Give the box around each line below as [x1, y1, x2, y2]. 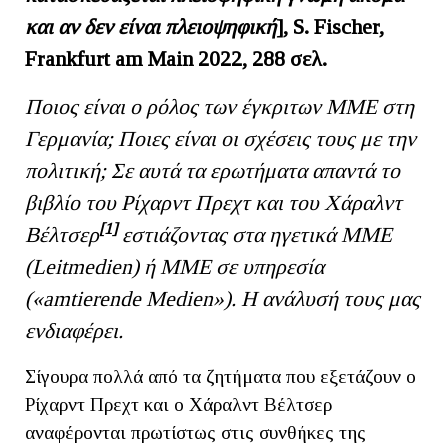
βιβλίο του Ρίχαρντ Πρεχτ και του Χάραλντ [25, 190, 402, 215]
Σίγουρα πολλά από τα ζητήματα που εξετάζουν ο [25, 365, 416, 387]
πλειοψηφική [160, 14, 276, 39]
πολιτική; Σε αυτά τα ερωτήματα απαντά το [25, 158, 400, 183]
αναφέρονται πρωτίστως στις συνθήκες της [25, 421, 366, 443]
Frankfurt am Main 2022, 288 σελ [25, 46, 322, 71]
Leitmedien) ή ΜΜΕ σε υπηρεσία [32, 254, 324, 279]
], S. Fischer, [276, 14, 384, 39]
